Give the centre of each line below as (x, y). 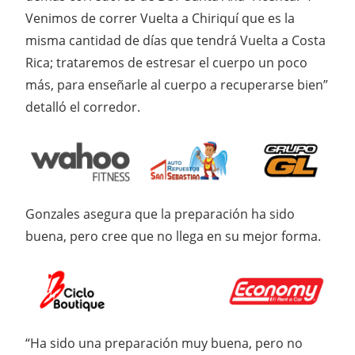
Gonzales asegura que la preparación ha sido (160, 214)
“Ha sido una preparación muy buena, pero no (164, 343)
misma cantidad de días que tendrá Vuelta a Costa (176, 41)
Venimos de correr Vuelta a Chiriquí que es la (160, 19)
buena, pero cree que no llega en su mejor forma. (173, 237)
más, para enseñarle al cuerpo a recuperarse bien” (177, 85)
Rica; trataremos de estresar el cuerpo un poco (166, 63)
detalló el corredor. (83, 107)
